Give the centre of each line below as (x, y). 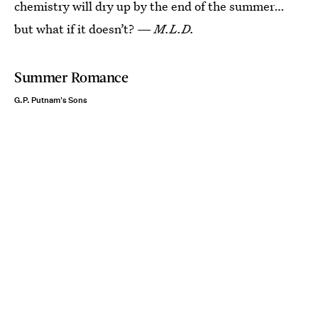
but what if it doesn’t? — (84, 29)
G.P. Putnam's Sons (51, 100)
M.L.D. (174, 29)
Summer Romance (71, 77)
